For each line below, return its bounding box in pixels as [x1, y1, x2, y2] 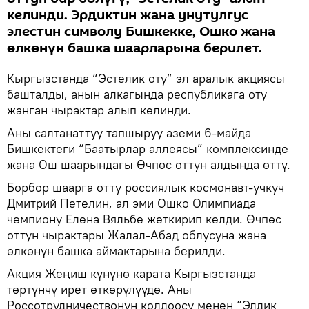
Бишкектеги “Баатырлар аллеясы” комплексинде [7, 140, 288, 157]
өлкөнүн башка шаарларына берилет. [7, 38, 262, 58]
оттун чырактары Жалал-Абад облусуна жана [7, 226, 266, 243]
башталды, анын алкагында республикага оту [7, 86, 267, 102]
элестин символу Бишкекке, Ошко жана [7, 21, 275, 41]
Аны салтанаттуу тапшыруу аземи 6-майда [7, 124, 251, 141]
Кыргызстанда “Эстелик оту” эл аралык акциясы [7, 70, 285, 86]
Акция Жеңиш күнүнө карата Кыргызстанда [7, 265, 256, 281]
